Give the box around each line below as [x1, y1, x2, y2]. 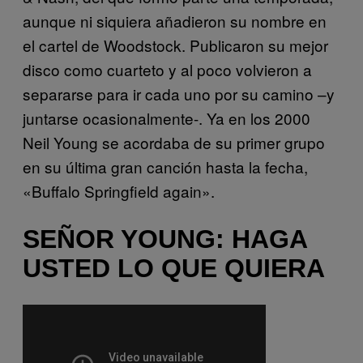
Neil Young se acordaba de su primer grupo [23, 130, 325, 153]
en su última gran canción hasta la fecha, [23, 155, 308, 177]
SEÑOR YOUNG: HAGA [23, 224, 307, 254]
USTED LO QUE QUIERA [23, 254, 325, 284]
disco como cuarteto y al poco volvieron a [23, 58, 312, 80]
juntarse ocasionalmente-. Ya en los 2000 [23, 106, 310, 129]
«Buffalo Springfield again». [23, 179, 215, 202]
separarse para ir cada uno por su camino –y [23, 82, 335, 105]
